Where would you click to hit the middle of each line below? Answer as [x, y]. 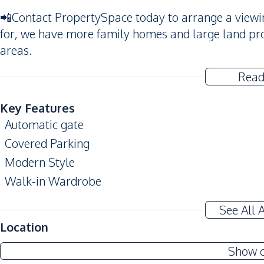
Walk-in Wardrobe [53, 181]
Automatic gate [44, 124]
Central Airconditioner [62, 240]
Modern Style [40, 162]
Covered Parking [47, 143]
